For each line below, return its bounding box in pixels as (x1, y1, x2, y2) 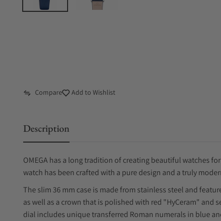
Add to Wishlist (70, 88, 115, 97)
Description (23, 122, 70, 135)
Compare (35, 88, 62, 97)
